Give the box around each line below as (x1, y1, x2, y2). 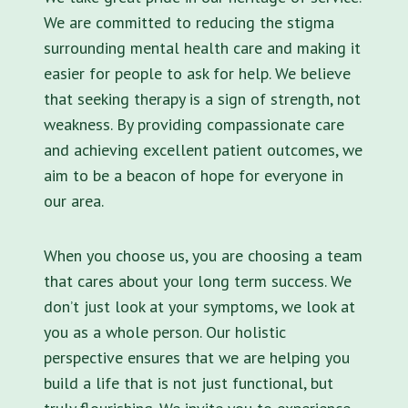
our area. (44, 189, 104, 211)
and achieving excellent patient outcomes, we (44, 138, 362, 160)
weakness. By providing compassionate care (44, 113, 344, 135)
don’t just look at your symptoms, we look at (44, 295, 355, 317)
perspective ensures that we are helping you (44, 346, 350, 368)
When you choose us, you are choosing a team (44, 244, 362, 266)
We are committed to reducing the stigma (44, 11, 334, 33)
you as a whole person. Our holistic (44, 321, 286, 342)
